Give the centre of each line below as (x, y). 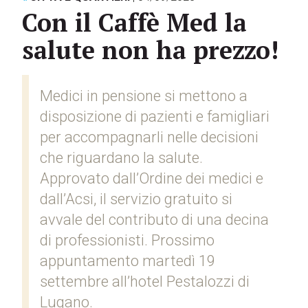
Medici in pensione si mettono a (144, 96)
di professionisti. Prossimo (127, 240)
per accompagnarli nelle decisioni (149, 137)
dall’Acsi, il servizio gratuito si (136, 199)
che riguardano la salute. (121, 158)
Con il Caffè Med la (134, 22)
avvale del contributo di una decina (154, 220)
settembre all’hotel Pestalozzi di (145, 282)
